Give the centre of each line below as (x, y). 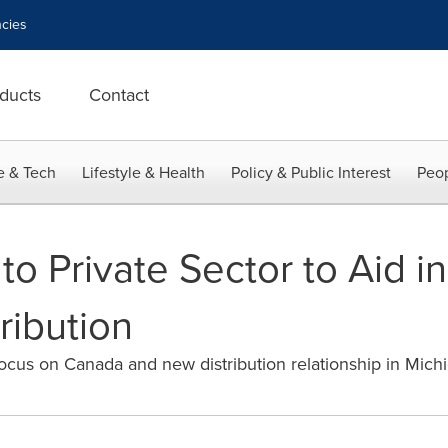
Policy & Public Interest (311, 172)
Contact (119, 95)
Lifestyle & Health (143, 172)
